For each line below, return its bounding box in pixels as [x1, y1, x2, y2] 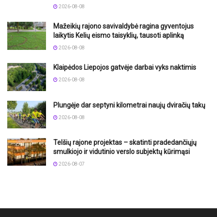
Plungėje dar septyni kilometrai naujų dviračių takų [53, 101, 205, 109]
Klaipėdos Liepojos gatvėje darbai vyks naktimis [53, 63, 196, 72]
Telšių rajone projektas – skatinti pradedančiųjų [53, 138, 197, 146]
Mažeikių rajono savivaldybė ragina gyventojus [53, 22, 194, 31]
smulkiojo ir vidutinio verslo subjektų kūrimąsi [53, 147, 190, 155]
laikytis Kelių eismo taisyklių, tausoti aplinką [53, 31, 184, 40]
